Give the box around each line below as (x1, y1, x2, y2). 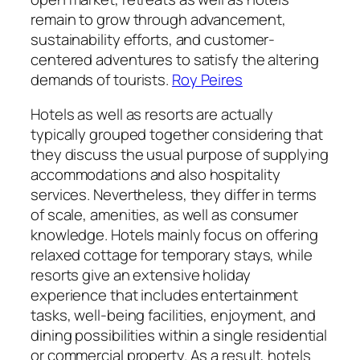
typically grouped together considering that (31, 124, 323, 145)
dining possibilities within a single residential (31, 325, 328, 346)
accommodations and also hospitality (31, 164, 280, 186)
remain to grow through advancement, (31, 8, 286, 30)
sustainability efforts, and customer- (31, 28, 276, 50)
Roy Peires (171, 68, 243, 90)
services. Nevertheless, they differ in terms (31, 184, 317, 206)
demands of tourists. (31, 68, 172, 90)
